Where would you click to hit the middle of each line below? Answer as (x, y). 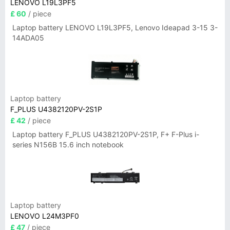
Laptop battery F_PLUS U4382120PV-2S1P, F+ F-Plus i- (106, 134)
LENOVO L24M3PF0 (45, 216)
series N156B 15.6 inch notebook (68, 145)
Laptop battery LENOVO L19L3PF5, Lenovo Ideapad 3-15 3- (115, 27)
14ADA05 (28, 38)
